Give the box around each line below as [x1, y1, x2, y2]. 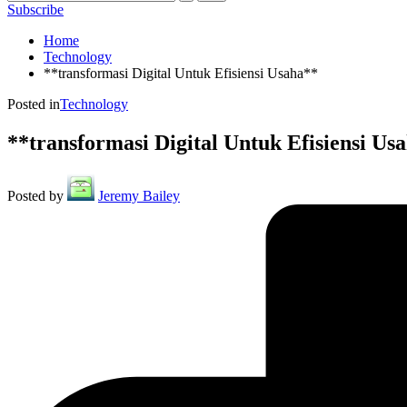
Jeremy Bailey [98, 187, 180, 203]
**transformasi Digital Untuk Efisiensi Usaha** [44, 65, 318, 81]
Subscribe [7, 2, 64, 17]
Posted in [7, 96, 60, 112]
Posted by [7, 187, 64, 203]
